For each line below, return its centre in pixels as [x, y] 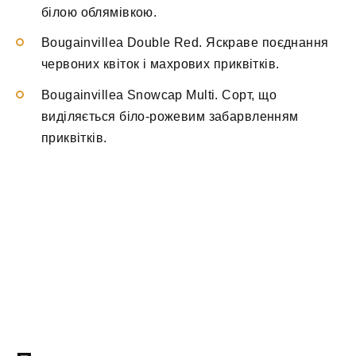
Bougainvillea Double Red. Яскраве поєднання [185, 43]
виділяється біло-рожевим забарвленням [170, 116]
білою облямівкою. [99, 13]
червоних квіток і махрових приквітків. [161, 64]
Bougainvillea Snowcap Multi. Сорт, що [159, 95]
